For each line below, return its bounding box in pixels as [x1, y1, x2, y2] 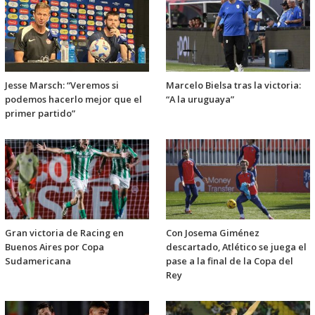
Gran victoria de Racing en [5, 226, 124, 240]
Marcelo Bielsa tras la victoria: [166, 79, 301, 92]
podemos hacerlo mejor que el [5, 93, 142, 106]
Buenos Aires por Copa [5, 240, 104, 254]
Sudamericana [5, 255, 71, 268]
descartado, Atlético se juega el [166, 240, 307, 254]
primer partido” [5, 107, 75, 120]
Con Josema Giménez [166, 226, 259, 240]
